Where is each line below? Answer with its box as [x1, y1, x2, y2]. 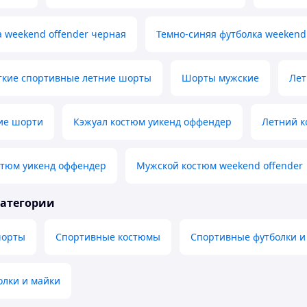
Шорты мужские [182, 71, 259, 85]
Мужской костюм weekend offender [136, 159, 303, 173]
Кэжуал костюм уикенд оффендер [73, 115, 232, 129]
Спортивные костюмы [56, 230, 160, 244]
